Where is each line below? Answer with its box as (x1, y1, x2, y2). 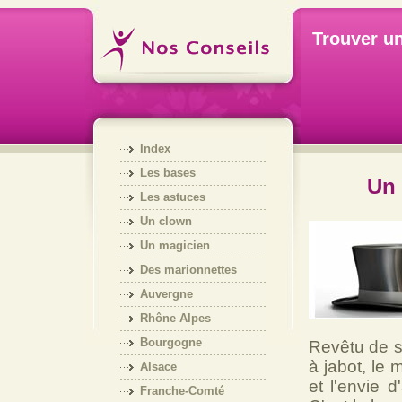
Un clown (139, 214, 192, 228)
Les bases (139, 166, 196, 179)
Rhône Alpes (139, 311, 211, 325)
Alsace (139, 360, 177, 373)
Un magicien (139, 239, 210, 252)
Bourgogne (139, 336, 202, 349)
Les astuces (139, 190, 205, 204)
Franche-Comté (139, 384, 224, 398)
